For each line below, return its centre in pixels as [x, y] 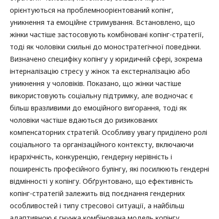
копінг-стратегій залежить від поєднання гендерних [97, 193]
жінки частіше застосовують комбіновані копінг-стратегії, [107, 34]
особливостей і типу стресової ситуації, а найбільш [97, 205]
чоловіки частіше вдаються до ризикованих [84, 120]
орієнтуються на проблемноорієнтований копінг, [92, 10]
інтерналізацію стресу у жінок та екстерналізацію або [100, 71]
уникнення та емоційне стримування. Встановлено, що [102, 22]
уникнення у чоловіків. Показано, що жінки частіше [96, 83]
